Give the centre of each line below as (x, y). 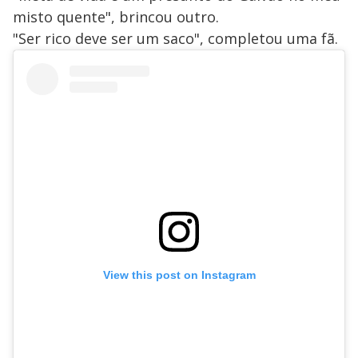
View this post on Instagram (179, 274)
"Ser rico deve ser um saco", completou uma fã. (175, 39)
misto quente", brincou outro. (116, 17)
